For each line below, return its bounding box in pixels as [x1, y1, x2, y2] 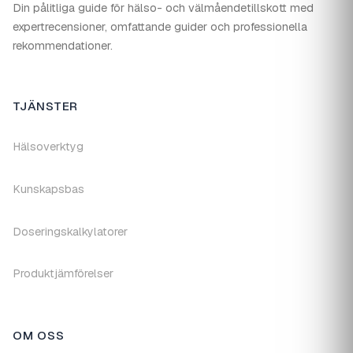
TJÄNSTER [13, 98, 79, 114]
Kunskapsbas [13, 181, 84, 196]
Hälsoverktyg [13, 139, 84, 154]
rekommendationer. [13, 39, 113, 54]
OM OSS [13, 328, 65, 344]
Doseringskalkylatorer [13, 224, 128, 239]
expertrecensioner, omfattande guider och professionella [13, 20, 307, 35]
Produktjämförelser [13, 266, 113, 281]
